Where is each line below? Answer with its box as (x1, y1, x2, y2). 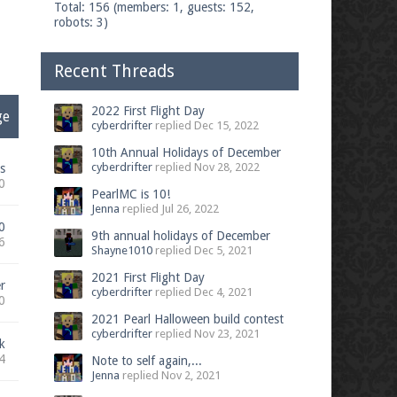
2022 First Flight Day (91, 104, 206, 118)
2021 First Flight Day (91, 270, 206, 284)
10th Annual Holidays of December (91, 145, 282, 160)
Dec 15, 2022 (194, 119, 260, 132)
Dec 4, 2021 (194, 285, 253, 299)
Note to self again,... (91, 354, 203, 368)
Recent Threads (54, 61, 175, 82)
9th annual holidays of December (91, 229, 271, 243)
